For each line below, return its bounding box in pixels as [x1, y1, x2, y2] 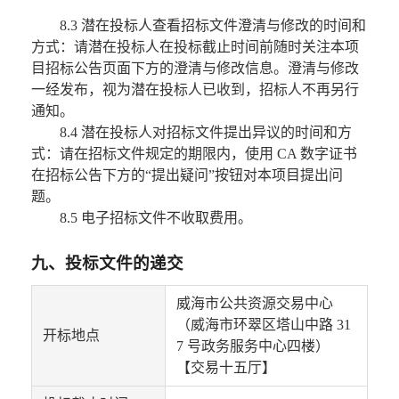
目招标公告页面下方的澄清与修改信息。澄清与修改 [30, 61, 359, 77]
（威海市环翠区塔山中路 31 [175, 317, 351, 333]
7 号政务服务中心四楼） [175, 338, 330, 354]
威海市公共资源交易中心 [175, 296, 333, 312]
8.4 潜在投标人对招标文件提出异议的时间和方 [59, 125, 352, 141]
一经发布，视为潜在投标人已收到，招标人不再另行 [30, 82, 359, 98]
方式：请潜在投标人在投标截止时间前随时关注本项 [30, 39, 359, 55]
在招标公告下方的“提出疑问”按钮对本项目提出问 [30, 167, 343, 183]
